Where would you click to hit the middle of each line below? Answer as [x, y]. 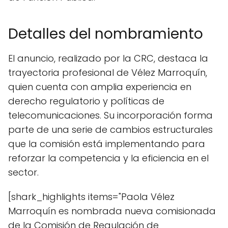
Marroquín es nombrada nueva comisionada [112, 211]
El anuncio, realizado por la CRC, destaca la [108, 58]
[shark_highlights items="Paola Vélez [91, 197]
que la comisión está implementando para [107, 144]
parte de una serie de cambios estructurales [110, 130]
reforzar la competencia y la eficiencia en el [108, 158]
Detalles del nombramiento [106, 34]
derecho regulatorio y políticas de [86, 101]
